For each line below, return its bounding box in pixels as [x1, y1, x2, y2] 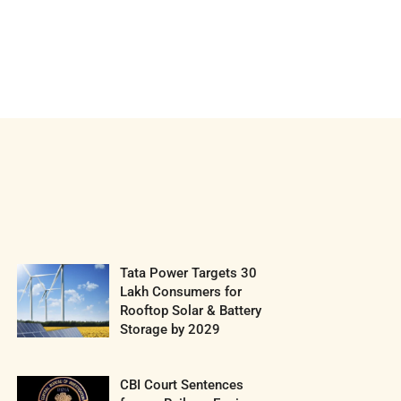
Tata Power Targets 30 [119, 265, 257, 282]
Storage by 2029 [119, 321, 220, 338]
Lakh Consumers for [119, 284, 242, 301]
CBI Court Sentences [119, 377, 243, 394]
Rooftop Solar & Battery [119, 303, 261, 320]
